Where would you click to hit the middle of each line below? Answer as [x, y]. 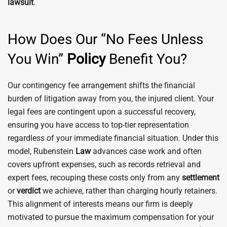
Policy [86, 59]
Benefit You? [146, 59]
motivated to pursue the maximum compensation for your [111, 217]
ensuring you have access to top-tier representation [98, 125]
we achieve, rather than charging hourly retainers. [129, 191]
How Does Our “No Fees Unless [105, 39]
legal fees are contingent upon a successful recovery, [102, 112]
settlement [201, 178]
